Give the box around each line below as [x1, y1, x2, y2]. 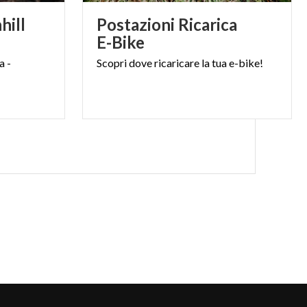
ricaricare [153, 56, 199, 69]
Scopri [96, 56, 127, 69]
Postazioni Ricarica [96, 14, 237, 34]
